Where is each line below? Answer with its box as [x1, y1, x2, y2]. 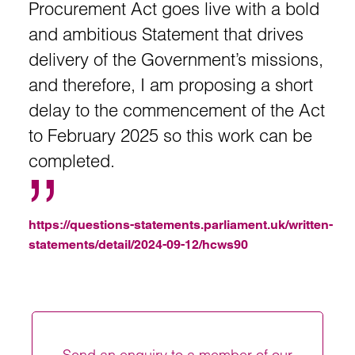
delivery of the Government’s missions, [29, 48, 323, 71]
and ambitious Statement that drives [29, 23, 303, 45]
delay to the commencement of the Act [29, 99, 325, 121]
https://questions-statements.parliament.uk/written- [29, 217, 333, 232]
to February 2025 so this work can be [29, 124, 312, 147]
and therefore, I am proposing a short [29, 74, 313, 96]
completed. [29, 150, 115, 172]
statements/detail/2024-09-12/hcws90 [29, 237, 248, 252]
